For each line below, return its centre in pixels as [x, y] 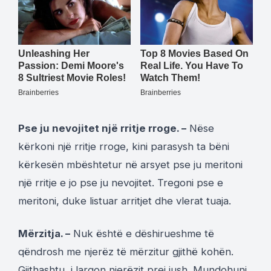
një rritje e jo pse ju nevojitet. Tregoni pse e [121, 182]
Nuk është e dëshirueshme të [142, 233]
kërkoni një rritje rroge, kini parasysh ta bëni [124, 146]
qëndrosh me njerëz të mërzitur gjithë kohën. [126, 251]
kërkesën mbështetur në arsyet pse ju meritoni [130, 164]
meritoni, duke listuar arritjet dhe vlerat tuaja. [125, 201]
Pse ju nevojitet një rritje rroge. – [102, 128]
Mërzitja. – [44, 233]
